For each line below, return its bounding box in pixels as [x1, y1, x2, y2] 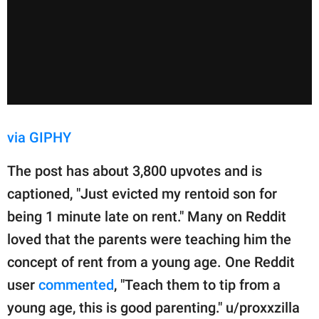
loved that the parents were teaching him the [7, 230, 291, 248]
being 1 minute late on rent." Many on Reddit [7, 207, 286, 225]
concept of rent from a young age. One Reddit [7, 253, 295, 271]
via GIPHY [7, 128, 71, 146]
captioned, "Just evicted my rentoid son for [7, 184, 277, 202]
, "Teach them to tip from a [114, 276, 281, 293]
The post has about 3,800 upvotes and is [7, 162, 262, 179]
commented [38, 276, 114, 293]
